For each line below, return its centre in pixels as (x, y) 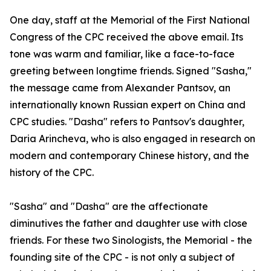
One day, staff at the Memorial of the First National (130, 20)
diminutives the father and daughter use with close (129, 223)
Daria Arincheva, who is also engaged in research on (132, 139)
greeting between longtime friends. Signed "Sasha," (131, 71)
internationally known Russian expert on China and (128, 105)
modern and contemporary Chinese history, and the (129, 155)
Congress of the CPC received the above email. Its (126, 37)
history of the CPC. (52, 172)
